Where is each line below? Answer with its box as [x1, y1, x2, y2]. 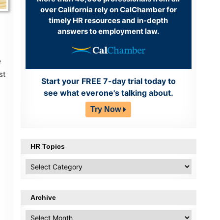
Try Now [90, 105, 121, 114]
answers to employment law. [57, 26, 160, 36]
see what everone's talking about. [43, 88, 173, 98]
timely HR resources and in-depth [49, 15, 168, 25]
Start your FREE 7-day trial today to [41, 76, 176, 86]
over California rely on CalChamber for [40, 4, 177, 14]
